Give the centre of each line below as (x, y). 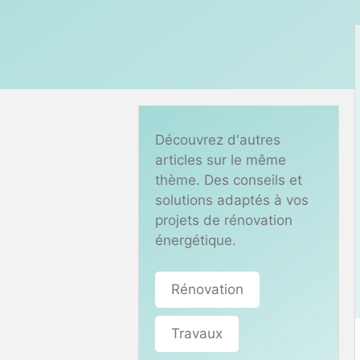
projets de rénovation (224, 220)
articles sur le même (221, 160)
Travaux (197, 333)
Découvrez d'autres (218, 140)
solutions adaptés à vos (232, 200)
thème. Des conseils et (229, 180)
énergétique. (196, 240)
